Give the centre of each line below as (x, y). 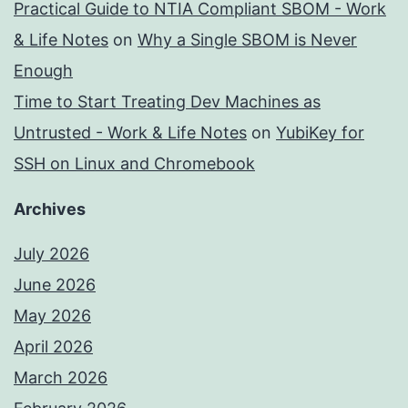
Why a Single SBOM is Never (247, 40)
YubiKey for (320, 133)
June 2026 (55, 285)
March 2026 (61, 378)
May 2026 (52, 316)
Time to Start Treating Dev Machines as (167, 102)
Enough (43, 71)
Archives (50, 209)
